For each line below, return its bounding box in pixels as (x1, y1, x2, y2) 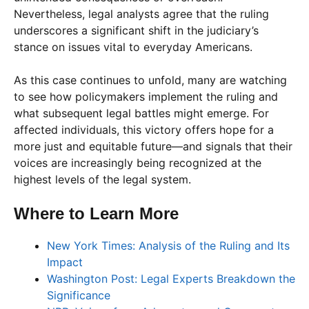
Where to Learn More (14, 203, 179, 223)
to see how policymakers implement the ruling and (14, 89, 278, 103)
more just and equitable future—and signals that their (14, 139, 292, 153)
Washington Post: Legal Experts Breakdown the (47, 271, 295, 286)
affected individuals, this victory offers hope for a (14, 122, 274, 137)
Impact (47, 255, 83, 269)
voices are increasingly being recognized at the (14, 155, 261, 170)
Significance (47, 288, 110, 302)
